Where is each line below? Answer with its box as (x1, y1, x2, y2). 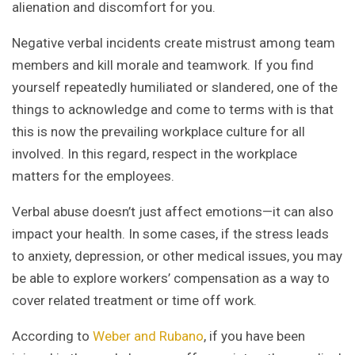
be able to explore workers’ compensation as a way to (12, 270, 330, 287)
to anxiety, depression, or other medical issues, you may (12, 248, 342, 265)
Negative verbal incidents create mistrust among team (12, 35, 335, 52)
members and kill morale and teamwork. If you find (12, 57, 314, 74)
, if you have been (204, 328, 305, 345)
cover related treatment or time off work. (12, 292, 257, 309)
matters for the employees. (12, 168, 174, 185)
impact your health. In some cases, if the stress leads (12, 226, 329, 242)
